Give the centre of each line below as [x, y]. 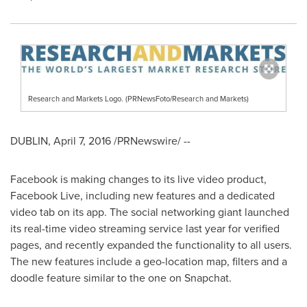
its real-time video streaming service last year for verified [145, 229]
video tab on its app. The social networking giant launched [150, 212]
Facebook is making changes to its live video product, [138, 179]
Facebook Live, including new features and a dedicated [143, 196]
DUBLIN [29, 141]
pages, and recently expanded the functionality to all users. [151, 245]
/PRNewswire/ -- [151, 141]
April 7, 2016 [82, 141]
